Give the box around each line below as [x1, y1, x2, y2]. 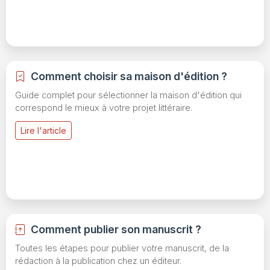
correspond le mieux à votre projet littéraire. [15, 102, 192, 113]
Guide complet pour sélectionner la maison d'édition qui [15, 90, 242, 101]
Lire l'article [20, 125, 66, 136]
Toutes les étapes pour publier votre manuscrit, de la [15, 243, 229, 254]
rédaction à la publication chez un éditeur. [15, 256, 181, 266]
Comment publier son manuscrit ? [31, 223, 201, 236]
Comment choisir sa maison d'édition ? [31, 70, 227, 83]
